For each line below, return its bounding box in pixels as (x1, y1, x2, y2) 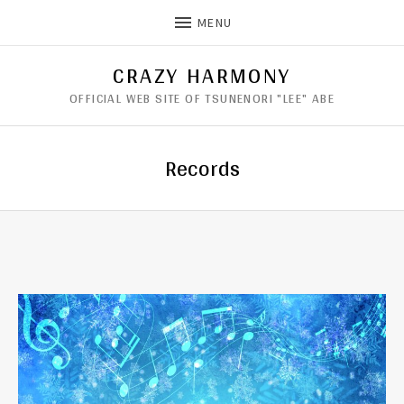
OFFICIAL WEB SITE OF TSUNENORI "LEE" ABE (69, 87, 335, 110)
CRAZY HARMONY (113, 56, 291, 95)
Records (164, 149, 240, 188)
